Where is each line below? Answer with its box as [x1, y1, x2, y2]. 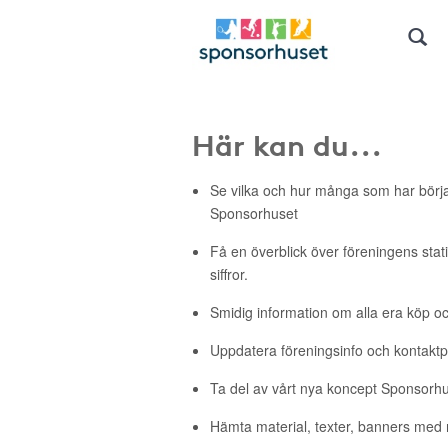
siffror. [210, 264, 248, 284]
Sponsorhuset [210, 203, 298, 223]
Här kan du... [192, 122, 382, 164]
